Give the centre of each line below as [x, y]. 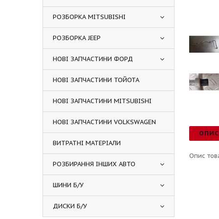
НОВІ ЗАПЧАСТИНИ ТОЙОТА [96, 80]
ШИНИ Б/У [68, 185]
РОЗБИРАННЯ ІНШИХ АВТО [94, 164]
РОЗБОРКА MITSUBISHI [89, 17]
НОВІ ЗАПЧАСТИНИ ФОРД [93, 59]
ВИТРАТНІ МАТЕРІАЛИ [87, 143]
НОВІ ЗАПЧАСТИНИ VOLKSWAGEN [104, 122]
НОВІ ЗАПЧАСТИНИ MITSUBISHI [102, 101]
